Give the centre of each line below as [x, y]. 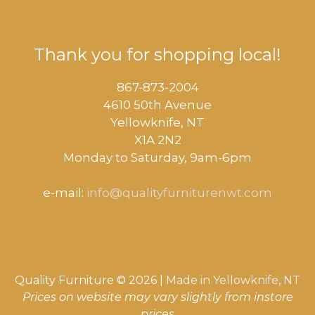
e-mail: [65, 193]
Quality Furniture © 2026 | [90, 280]
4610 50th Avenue [157, 104]
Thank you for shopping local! [157, 54]
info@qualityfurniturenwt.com [179, 193]
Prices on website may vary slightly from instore [157, 297]
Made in [188, 280]
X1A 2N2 [157, 140]
